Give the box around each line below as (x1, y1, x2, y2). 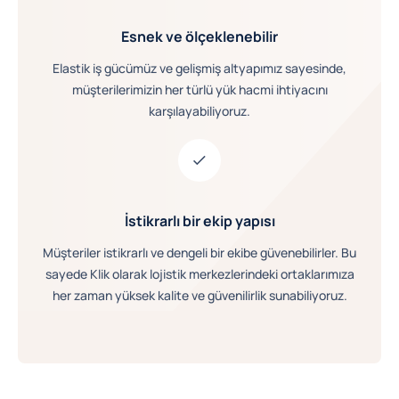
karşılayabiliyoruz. (149, 102, 250, 119)
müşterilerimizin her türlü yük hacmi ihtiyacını (71, 80, 328, 98)
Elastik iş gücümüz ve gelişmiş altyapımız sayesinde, (53, 59, 346, 77)
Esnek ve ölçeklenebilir (121, 26, 278, 46)
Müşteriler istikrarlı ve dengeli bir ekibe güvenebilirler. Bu (43, 244, 356, 262)
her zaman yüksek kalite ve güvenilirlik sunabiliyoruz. (52, 287, 347, 305)
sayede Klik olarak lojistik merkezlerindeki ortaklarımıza (45, 265, 354, 283)
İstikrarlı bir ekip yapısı (124, 211, 275, 232)
